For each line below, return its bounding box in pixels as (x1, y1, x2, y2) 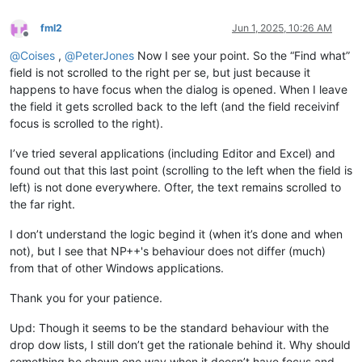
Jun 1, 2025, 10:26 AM (232, 22, 332, 35)
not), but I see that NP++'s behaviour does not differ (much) (10, 244, 326, 259)
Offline (25, 33, 55, 46)
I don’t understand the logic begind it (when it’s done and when (10, 227, 343, 242)
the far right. (10, 197, 75, 212)
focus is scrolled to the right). (10, 116, 163, 131)
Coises (20, 48, 55, 63)
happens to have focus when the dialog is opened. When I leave (10, 82, 347, 97)
